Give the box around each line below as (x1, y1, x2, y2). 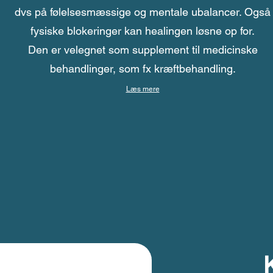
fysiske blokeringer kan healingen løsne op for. (30, 24, 255, 37)
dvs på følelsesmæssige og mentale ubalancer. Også (15, 5, 271, 18)
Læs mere (126, 85, 160, 93)
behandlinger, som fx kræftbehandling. (49, 62, 236, 75)
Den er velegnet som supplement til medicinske (27, 43, 258, 56)
